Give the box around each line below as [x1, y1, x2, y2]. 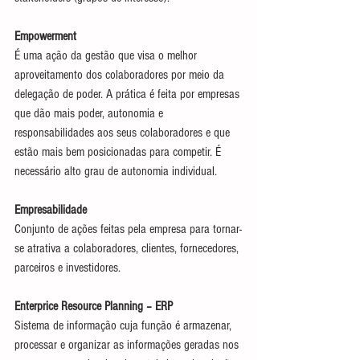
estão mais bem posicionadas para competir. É [14, 144, 224, 159]
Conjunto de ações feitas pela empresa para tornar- [14, 221, 242, 236]
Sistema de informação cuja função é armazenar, [14, 317, 235, 333]
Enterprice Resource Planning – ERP [14, 298, 173, 313]
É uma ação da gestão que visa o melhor [14, 47, 200, 63]
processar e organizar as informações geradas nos [14, 337, 242, 352]
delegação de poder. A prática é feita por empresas [14, 86, 243, 101]
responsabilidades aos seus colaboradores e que [14, 125, 233, 140]
